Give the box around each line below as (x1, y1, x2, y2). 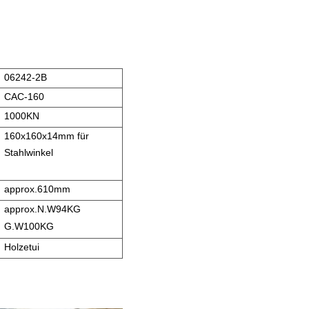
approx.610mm (4, 183, 70, 195)
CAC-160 (4, 91, 44, 102)
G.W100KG (4, 221, 54, 232)
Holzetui (4, 241, 39, 252)
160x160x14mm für (4, 130, 89, 141)
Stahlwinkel (4, 147, 53, 158)
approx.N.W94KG (4, 203, 81, 215)
